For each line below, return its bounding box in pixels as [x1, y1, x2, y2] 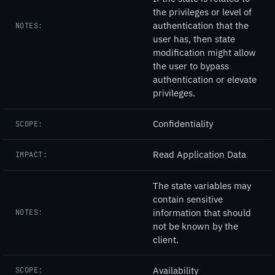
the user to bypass [153, 60, 229, 72]
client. [153, 233, 179, 246]
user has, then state [153, 33, 235, 45]
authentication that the [153, 20, 249, 32]
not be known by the [153, 220, 238, 232]
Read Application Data [153, 149, 246, 161]
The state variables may [153, 179, 251, 192]
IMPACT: [15, 149, 48, 160]
